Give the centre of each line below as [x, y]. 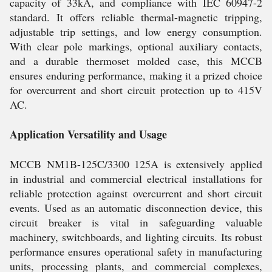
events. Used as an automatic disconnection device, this [136, 208]
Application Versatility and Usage [88, 134]
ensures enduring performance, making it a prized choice [136, 75]
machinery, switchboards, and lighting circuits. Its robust [136, 237]
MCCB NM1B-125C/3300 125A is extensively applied [136, 164]
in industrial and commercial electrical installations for [136, 178]
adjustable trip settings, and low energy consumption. [136, 32]
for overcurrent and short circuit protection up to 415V [136, 90]
